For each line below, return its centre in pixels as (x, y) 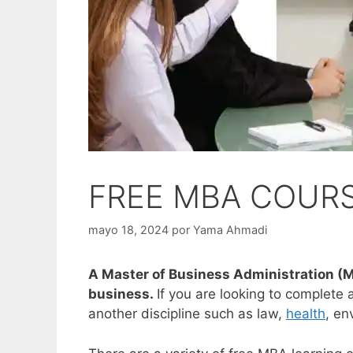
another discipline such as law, (187, 314)
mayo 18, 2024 (128, 230)
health (306, 314)
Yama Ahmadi (230, 230)
